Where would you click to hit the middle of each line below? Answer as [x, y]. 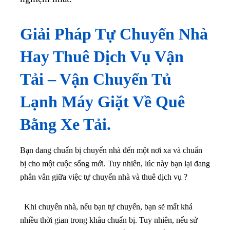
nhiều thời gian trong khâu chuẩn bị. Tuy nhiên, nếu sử [109, 220]
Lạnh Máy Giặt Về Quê [102, 101]
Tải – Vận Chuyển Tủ [96, 79]
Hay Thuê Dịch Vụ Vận [102, 56]
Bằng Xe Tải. [68, 124]
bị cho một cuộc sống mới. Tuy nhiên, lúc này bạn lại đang [115, 163]
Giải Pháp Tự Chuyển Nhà [114, 34]
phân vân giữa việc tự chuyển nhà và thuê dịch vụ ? [104, 177]
